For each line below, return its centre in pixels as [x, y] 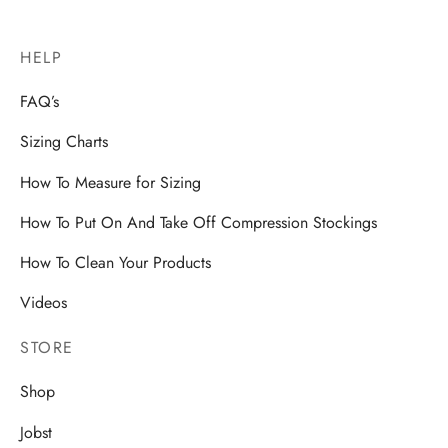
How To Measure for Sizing [110, 182]
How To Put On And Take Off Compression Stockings [198, 222]
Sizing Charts [64, 142]
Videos [43, 303]
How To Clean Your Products [115, 262]
